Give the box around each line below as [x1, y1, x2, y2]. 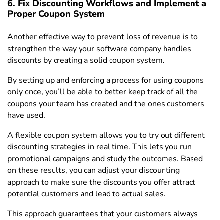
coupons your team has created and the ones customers [7, 98, 204, 110]
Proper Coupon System [7, 8, 105, 20]
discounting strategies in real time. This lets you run [7, 141, 192, 153]
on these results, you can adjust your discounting [7, 165, 180, 176]
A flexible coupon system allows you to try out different [7, 130, 205, 141]
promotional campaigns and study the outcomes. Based [7, 153, 203, 165]
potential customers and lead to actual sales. [7, 189, 165, 200]
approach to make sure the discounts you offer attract [7, 177, 195, 188]
